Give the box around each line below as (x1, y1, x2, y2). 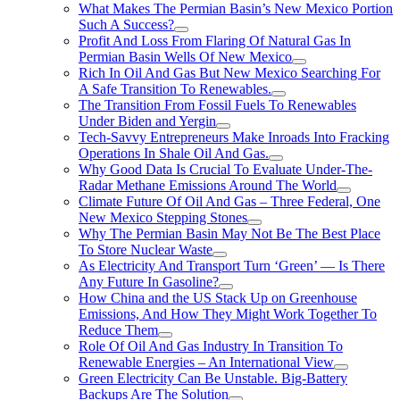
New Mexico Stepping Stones (79, 210, 247, 225)
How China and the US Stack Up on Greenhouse (79, 290, 357, 305)
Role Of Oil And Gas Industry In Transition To (79, 338, 343, 354)
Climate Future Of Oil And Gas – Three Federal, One (79, 194, 380, 209)
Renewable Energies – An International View (79, 354, 334, 370)
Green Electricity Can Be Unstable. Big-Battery (79, 371, 347, 386)
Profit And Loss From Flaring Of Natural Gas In (79, 33, 351, 48)
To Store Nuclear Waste (79, 242, 212, 257)
